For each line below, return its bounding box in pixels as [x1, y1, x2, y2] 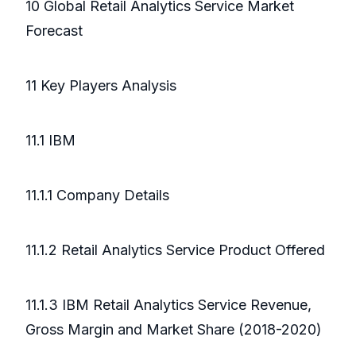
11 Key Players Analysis [25, 77, 176, 95]
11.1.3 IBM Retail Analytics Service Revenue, [25, 296, 311, 314]
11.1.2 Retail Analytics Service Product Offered [25, 242, 325, 259]
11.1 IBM [25, 132, 75, 149]
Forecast [25, 22, 83, 40]
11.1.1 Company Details [25, 187, 169, 204]
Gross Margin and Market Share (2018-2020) [25, 321, 322, 339]
